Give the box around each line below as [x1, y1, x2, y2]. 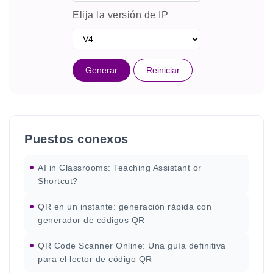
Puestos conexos [24, 132, 129, 146]
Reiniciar [146, 65, 180, 75]
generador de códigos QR [38, 215, 145, 225]
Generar [85, 65, 118, 75]
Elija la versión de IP [73, 10, 168, 20]
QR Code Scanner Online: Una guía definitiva [38, 241, 226, 251]
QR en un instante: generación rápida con [38, 202, 212, 212]
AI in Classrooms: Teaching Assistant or [38, 163, 202, 173]
